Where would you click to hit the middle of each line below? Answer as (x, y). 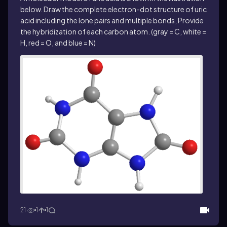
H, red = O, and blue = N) (58, 43)
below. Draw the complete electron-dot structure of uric (113, 9)
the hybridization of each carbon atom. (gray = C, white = (113, 31)
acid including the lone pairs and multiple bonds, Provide (112, 20)
